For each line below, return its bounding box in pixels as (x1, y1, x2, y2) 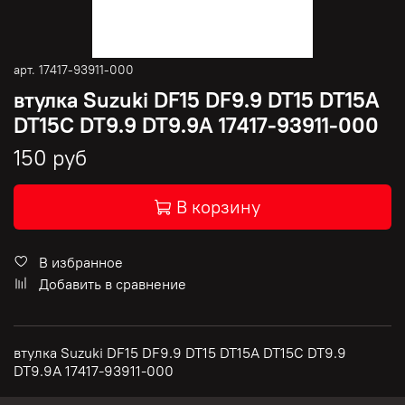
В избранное (39, 253, 123, 272)
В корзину (176, 195, 260, 219)
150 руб (14, 144, 87, 172)
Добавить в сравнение (39, 275, 186, 294)
